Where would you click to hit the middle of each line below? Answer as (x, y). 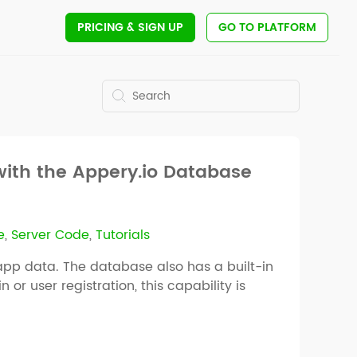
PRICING (100, 27)
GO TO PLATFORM (267, 27)
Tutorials (123, 235)
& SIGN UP (153, 27)
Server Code (51, 235)
